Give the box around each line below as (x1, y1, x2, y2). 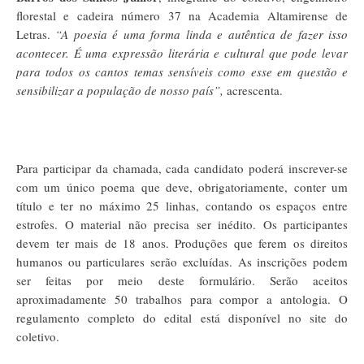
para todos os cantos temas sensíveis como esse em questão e (16, 63, 348, 80)
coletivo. (16, 327, 59, 344)
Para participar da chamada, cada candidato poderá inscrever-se (16, 159, 348, 176)
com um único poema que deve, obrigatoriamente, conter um (16, 178, 348, 195)
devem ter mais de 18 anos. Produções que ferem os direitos (16, 234, 348, 251)
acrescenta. (223, 81, 283, 98)
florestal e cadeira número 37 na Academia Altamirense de (16, 6, 348, 24)
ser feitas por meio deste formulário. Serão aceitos (16, 271, 348, 288)
